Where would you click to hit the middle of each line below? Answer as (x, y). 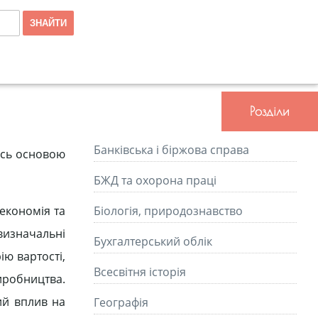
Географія (121, 302)
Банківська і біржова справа (171, 150)
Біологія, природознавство (168, 211)
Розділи (270, 111)
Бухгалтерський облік (153, 241)
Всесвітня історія (140, 272)
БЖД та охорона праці (155, 180)
